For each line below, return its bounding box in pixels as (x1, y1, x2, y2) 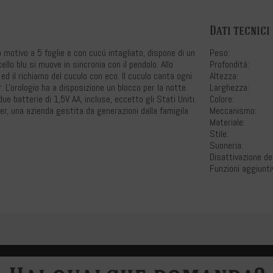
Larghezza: (210, 82, 249, 93)
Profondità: (210, 58, 249, 70)
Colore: (210, 93, 234, 105)
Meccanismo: (210, 105, 257, 116)
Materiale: (210, 116, 245, 128)
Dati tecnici (210, 23, 270, 38)
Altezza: (210, 70, 238, 82)
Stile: (210, 128, 229, 140)
